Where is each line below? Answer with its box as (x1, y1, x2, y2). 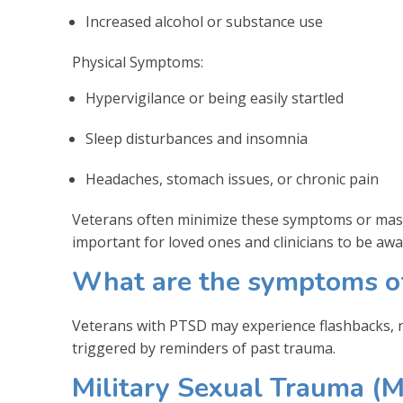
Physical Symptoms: (72, 51, 203, 72)
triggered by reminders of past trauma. (72, 337, 336, 358)
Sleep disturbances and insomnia (85, 128, 308, 148)
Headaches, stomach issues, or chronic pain (85, 168, 379, 189)
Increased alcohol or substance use (85, 11, 323, 31)
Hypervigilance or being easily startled (85, 87, 344, 108)
